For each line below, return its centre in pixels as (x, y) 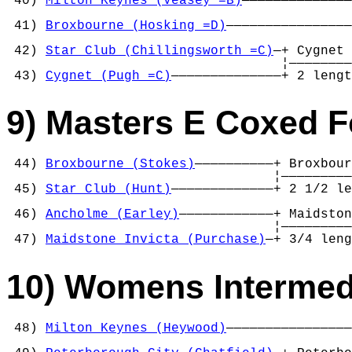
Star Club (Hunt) (108, 190)
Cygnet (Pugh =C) (108, 76)
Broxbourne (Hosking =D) (136, 26)
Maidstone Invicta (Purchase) (156, 240)
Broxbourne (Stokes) (120, 165)
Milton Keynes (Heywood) (136, 329)
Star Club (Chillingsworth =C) (159, 51)
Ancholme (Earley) (112, 215)
